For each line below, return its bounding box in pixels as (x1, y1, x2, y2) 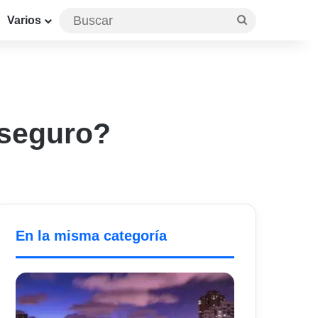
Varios (7, 14, 41, 26)
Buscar (246, 13, 282, 26)
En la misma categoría (16, 228, 168, 244)
